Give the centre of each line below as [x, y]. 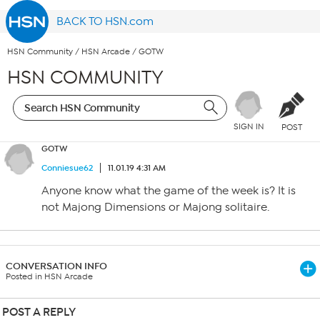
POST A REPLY [39, 312]
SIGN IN [249, 127]
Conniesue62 [67, 168]
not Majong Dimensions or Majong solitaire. [155, 207]
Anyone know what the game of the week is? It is [169, 191]
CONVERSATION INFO [56, 266]
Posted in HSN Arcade [49, 276]
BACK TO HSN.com [105, 21]
